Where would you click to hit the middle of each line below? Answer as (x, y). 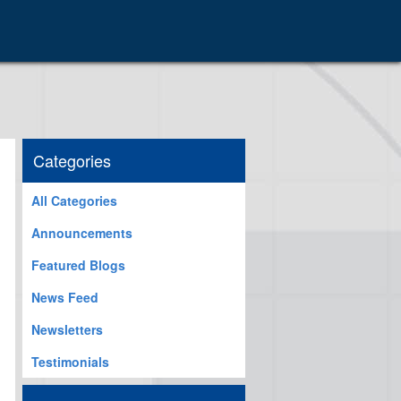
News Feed (65, 297)
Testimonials (70, 362)
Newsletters (67, 329)
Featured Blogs (78, 265)
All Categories (74, 200)
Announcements (82, 233)
